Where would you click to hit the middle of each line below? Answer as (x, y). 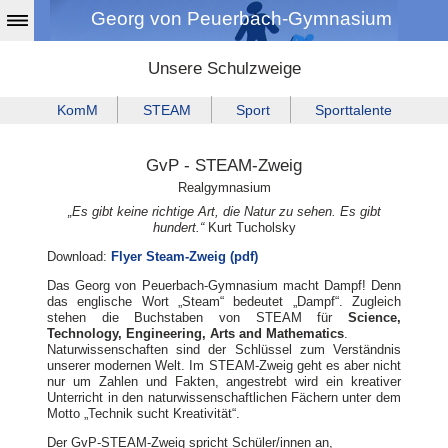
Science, (374, 318)
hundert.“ (178, 228)
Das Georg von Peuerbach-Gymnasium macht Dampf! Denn (224, 286)
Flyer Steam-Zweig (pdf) (185, 257)
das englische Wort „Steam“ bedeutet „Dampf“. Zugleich (224, 302)
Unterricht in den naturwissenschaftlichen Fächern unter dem (224, 398)
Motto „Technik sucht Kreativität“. (144, 414)
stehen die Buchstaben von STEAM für (197, 318)
